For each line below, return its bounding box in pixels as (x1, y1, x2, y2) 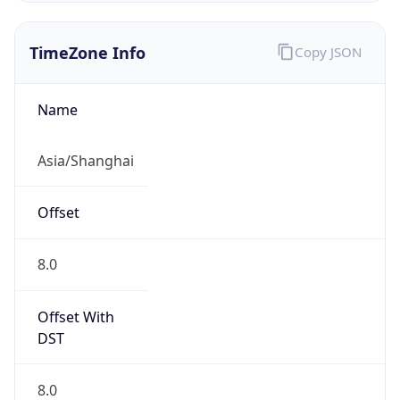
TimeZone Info (29, 41, 146, 63)
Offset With (37, 306, 114, 327)
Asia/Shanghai (37, 150, 134, 171)
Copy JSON (294, 42, 362, 61)
